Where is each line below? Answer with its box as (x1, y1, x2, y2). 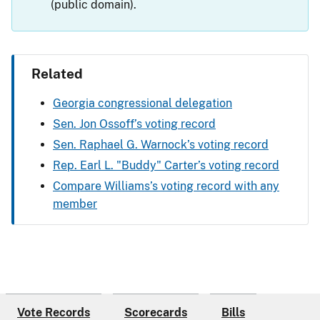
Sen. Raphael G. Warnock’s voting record (53, 138, 269, 152)
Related (31, 65, 83, 81)
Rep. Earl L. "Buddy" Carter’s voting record (53, 159, 279, 173)
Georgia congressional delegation (53, 96, 232, 111)
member (53, 197, 97, 211)
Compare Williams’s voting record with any (53, 179, 279, 194)
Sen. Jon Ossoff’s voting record (53, 117, 216, 131)
